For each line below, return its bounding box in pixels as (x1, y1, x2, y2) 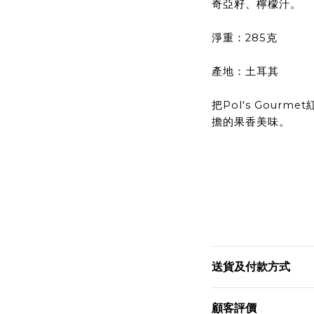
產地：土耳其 (211, 64, 279, 78)
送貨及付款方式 (211, 259, 290, 273)
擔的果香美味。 (211, 115, 290, 128)
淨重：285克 (211, 31, 278, 44)
